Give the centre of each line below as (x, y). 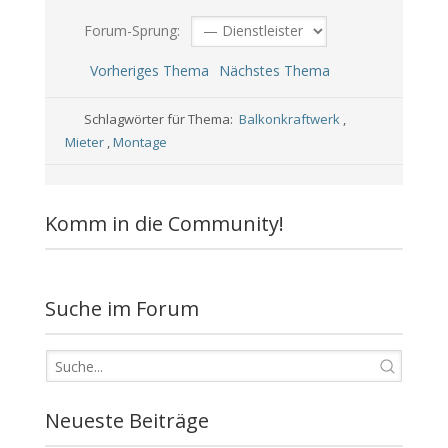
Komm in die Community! (164, 223)
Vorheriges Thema (146, 70)
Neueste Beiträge (126, 420)
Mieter (85, 142)
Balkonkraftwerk (291, 119)
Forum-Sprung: (130, 30)
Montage (139, 142)
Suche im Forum (121, 308)
